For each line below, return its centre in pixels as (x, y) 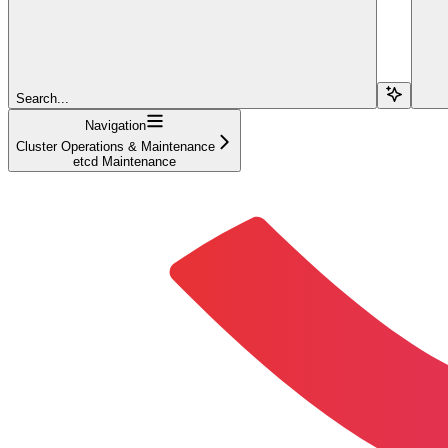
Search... (42, 98)
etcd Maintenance (124, 161)
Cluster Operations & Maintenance (115, 146)
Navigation (115, 125)
